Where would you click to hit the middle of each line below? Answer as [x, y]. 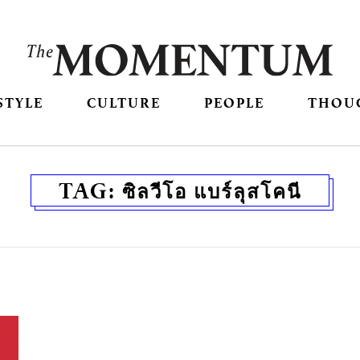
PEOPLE [235, 103]
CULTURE [123, 103]
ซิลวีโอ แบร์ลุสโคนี [212, 191]
